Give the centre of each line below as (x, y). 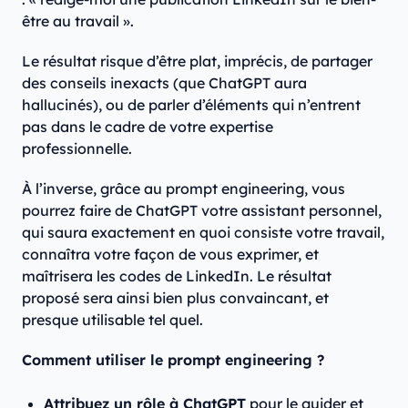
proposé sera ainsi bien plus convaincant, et (175, 297)
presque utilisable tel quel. (112, 319)
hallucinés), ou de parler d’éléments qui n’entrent (191, 104)
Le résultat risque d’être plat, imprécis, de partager (197, 61)
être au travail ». (78, 20)
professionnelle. (77, 148)
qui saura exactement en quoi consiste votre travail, (203, 232)
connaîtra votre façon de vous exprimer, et (170, 254)
